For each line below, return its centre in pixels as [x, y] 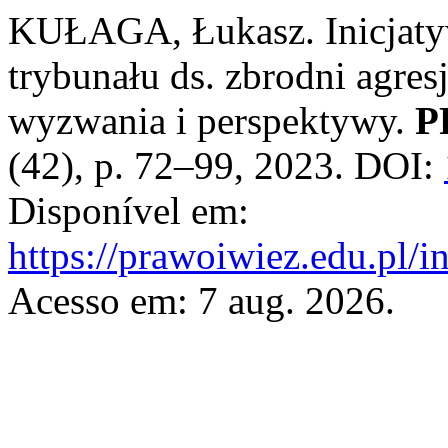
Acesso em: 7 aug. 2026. [201, 300]
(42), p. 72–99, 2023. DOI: [226, 165]
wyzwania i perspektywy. [211, 120]
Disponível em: [128, 210]
